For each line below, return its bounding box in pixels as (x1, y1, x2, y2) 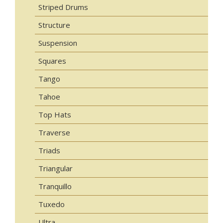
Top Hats (38, 109, 71, 119)
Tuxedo (38, 199, 65, 209)
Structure (38, 19, 70, 30)
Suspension (38, 37, 77, 48)
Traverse (38, 127, 70, 137)
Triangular (38, 163, 73, 173)
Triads (38, 145, 60, 155)
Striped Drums (38, 1, 88, 12)
